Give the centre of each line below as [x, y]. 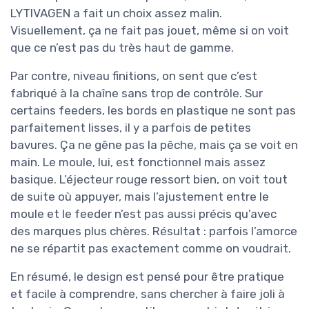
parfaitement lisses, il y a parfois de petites [131, 127]
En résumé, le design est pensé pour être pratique [147, 276]
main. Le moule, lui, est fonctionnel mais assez [138, 162]
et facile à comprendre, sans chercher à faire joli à [148, 293]
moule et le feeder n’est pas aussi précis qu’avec [143, 213]
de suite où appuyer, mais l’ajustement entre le [140, 196]
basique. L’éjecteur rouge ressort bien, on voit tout [149, 179]
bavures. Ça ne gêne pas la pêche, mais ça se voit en [154, 144]
